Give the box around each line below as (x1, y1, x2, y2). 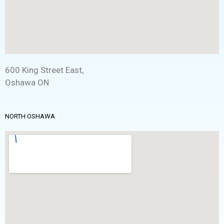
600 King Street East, (5, 64, 83, 75)
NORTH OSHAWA (5, 112, 55, 120)
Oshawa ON (5, 77, 49, 87)
